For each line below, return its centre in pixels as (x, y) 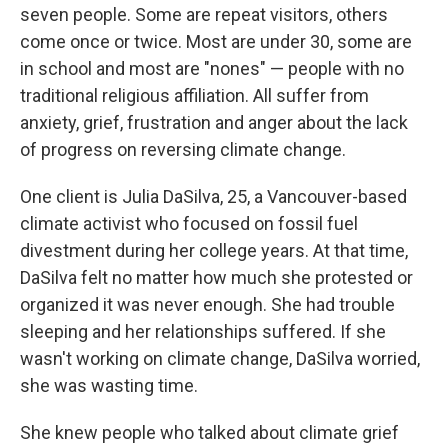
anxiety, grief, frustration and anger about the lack (214, 122)
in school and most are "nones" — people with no (212, 68)
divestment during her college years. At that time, (214, 250)
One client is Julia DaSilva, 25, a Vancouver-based (213, 196)
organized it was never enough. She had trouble (207, 304)
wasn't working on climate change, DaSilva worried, (220, 358)
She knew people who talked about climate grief (209, 432)
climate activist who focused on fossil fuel (189, 223)
